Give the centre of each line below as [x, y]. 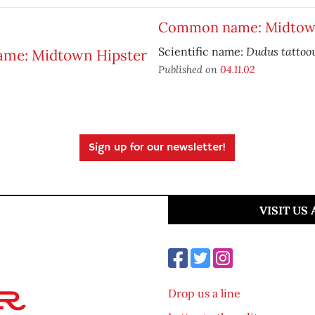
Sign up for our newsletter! [157, 148]
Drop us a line [204, 293]
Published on [189, 69]
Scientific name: [202, 51]
